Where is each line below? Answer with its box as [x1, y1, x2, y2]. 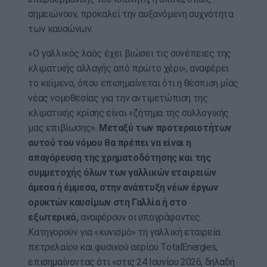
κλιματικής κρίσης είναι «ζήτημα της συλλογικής [28, 107, 229, 119]
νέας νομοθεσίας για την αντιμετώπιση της [28, 92, 208, 104]
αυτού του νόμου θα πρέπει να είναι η [28, 137, 191, 149]
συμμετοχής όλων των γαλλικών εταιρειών [28, 167, 216, 179]
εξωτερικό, [28, 212, 80, 223]
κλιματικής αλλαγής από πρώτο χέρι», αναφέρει [28, 63, 229, 74]
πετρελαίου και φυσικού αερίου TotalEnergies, [28, 241, 218, 253]
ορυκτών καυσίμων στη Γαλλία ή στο [28, 197, 187, 209]
